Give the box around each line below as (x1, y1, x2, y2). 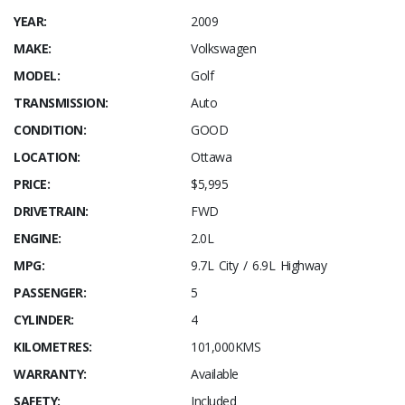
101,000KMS (191, 337, 260, 355)
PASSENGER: (14, 283, 86, 301)
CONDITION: (14, 120, 86, 138)
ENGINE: (14, 229, 61, 247)
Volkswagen (191, 39, 256, 57)
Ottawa (191, 147, 231, 165)
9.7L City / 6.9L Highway (191, 256, 326, 274)
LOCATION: (14, 147, 80, 165)
